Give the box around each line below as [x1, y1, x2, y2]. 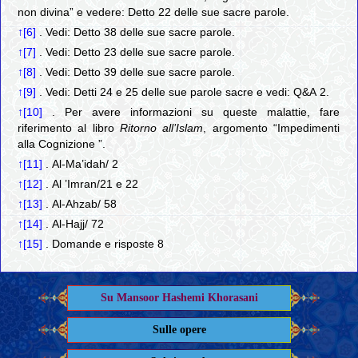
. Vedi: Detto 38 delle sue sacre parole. [36, 26, 236, 39]
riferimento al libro [18, 122, 121, 135]
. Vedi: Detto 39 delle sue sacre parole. [36, 66, 236, 79]
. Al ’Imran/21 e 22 [42, 178, 139, 191]
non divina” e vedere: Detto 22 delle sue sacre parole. [18, 6, 290, 19]
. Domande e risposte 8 [42, 238, 165, 251]
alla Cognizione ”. [18, 138, 106, 151]
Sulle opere [152, 323, 206, 336]
